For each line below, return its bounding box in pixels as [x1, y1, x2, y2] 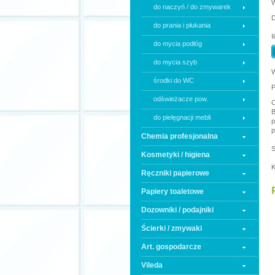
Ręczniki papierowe [141, 169, 209, 177]
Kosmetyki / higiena [141, 150, 210, 159]
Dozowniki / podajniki [141, 206, 214, 214]
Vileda [141, 261, 163, 269]
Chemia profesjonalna [141, 132, 218, 141]
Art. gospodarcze [141, 242, 201, 251]
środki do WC [153, 77, 194, 84]
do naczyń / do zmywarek [153, 3, 231, 10]
